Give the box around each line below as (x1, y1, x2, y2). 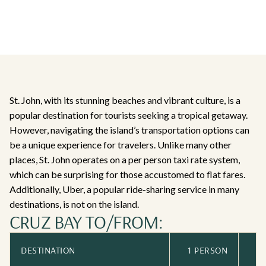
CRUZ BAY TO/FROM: (9, 210, 163, 233)
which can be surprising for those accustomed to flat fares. (9, 169, 245, 180)
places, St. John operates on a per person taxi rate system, (9, 154, 240, 165)
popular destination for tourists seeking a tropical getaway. (9, 109, 248, 121)
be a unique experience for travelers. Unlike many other (9, 139, 232, 150)
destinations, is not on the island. (9, 198, 139, 210)
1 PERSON (188, 244, 227, 256)
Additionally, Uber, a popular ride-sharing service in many (9, 183, 239, 195)
